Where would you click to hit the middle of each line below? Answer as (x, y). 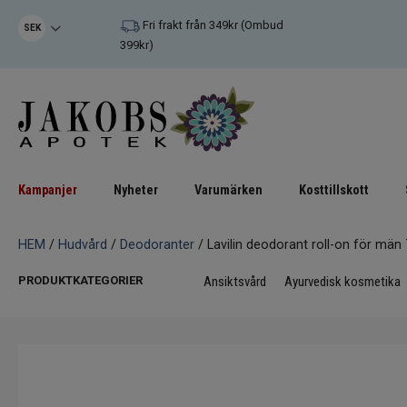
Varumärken (228, 191)
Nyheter (136, 191)
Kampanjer (48, 191)
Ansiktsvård (235, 282)
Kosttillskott (334, 191)
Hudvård (83, 245)
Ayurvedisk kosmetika (342, 282)
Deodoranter (157, 245)
